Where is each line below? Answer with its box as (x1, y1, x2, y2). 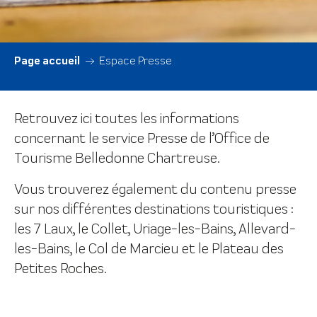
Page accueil (14, 54, 80, 67)
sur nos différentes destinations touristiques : (14, 200, 293, 217)
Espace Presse (99, 54, 172, 67)
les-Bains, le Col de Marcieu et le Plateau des (14, 240, 284, 257)
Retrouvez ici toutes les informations (14, 110, 239, 127)
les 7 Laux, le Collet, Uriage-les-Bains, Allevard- (14, 220, 296, 237)
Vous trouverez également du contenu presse (14, 180, 296, 197)
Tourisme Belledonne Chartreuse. (14, 149, 219, 166)
